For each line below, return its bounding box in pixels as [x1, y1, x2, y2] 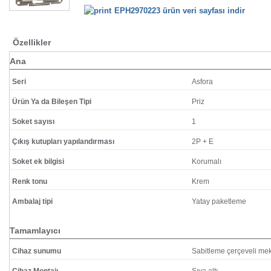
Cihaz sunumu [12, 247, 61, 255]
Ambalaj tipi [12, 197, 53, 206]
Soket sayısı [12, 117, 54, 126]
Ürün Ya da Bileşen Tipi [12, 97, 91, 106]
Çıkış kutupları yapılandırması [12, 137, 114, 146]
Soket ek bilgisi [12, 157, 64, 166]
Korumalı [192, 157, 221, 166]
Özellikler [13, 38, 51, 47]
